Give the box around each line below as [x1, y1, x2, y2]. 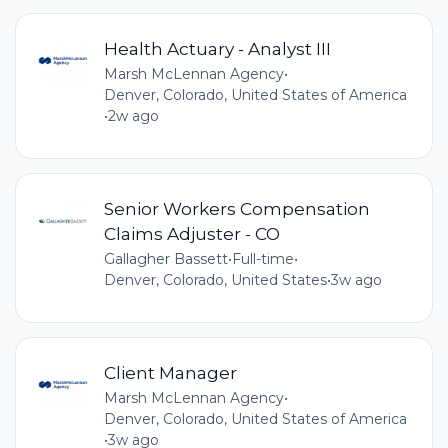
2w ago [107, 106, 159, 125]
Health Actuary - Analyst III [103, 37, 331, 59]
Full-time [231, 249, 294, 268]
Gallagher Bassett [103, 249, 228, 268]
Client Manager [103, 362, 237, 384]
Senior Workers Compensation [103, 197, 370, 219]
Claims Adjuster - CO [103, 222, 280, 244]
